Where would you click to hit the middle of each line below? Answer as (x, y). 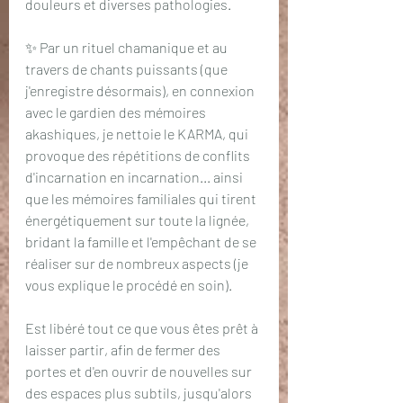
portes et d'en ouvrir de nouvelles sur (140, 371)
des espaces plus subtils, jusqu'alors (140, 393)
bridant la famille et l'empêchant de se (142, 242)
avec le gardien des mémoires (117, 112)
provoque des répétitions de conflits (139, 155)
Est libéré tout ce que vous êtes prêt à (143, 328)
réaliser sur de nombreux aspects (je (138, 263)
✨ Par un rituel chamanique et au (128, 47)
